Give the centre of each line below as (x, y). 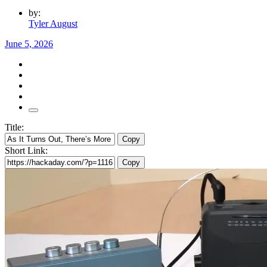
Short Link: (26, 150)
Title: (14, 127)
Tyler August (53, 23)
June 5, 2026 (29, 44)
